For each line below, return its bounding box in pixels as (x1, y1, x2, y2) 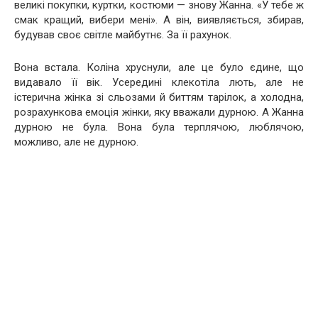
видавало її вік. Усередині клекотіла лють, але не (14, 75, 304, 89)
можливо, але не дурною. (14, 135, 138, 148)
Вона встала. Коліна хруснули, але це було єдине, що (14, 60, 304, 74)
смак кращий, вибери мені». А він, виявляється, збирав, (14, 13, 304, 26)
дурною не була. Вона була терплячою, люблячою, (14, 120, 304, 133)
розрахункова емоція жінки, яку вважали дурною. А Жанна (14, 105, 304, 119)
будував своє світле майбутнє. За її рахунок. (14, 28, 231, 41)
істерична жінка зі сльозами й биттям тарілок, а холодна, (14, 90, 304, 104)
